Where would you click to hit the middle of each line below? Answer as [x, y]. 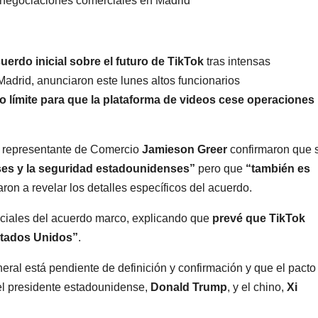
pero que [219, 169]
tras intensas [237, 62]
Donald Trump [189, 287]
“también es [276, 169]
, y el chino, [257, 287]
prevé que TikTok [257, 219]
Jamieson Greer [186, 150]
